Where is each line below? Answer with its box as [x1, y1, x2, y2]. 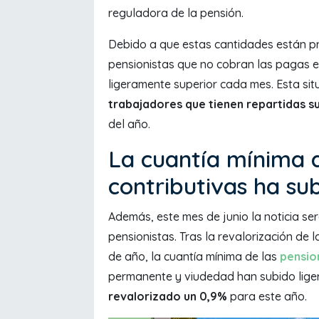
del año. [108, 117, 150, 132]
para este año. [227, 289, 307, 304]
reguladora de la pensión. [108, 6, 244, 21]
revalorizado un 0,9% [108, 289, 227, 304]
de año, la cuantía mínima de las [108, 249, 280, 264]
